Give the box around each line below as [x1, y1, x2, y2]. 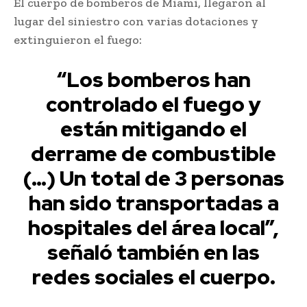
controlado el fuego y [46, 90, 261, 118]
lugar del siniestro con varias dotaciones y [14, 13, 258, 29]
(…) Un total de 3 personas [23, 164, 284, 192]
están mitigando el [60, 114, 247, 143]
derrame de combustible [31, 139, 276, 167]
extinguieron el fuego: [14, 32, 142, 47]
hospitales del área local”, [28, 213, 279, 241]
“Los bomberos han [56, 65, 251, 93]
